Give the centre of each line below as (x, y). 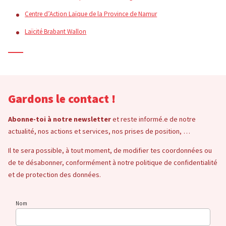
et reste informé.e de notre (153, 119)
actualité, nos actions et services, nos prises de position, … (99, 131)
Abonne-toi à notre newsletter (59, 119)
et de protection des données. (54, 174)
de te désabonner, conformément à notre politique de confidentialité (112, 162)
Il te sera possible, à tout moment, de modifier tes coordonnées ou (110, 150)
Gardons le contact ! (62, 98)
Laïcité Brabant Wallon (56, 32)
